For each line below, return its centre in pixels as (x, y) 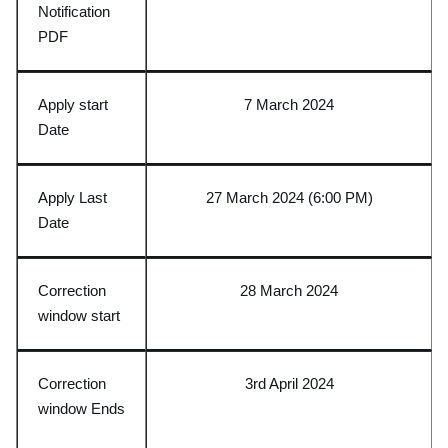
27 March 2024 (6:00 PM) (289, 197)
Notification (74, 11)
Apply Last (72, 197)
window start (79, 315)
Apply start (73, 104)
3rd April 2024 (289, 383)
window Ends (81, 408)
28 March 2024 (289, 290)
